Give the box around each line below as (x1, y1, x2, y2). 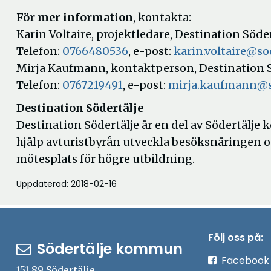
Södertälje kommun (37, 239, 183, 259)
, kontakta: (133, 10, 191, 24)
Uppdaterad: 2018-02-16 (16, 178, 117, 190)
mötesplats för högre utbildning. (16, 152, 195, 166)
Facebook (221, 253, 269, 267)
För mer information (16, 10, 133, 24)
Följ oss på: (207, 230, 263, 244)
